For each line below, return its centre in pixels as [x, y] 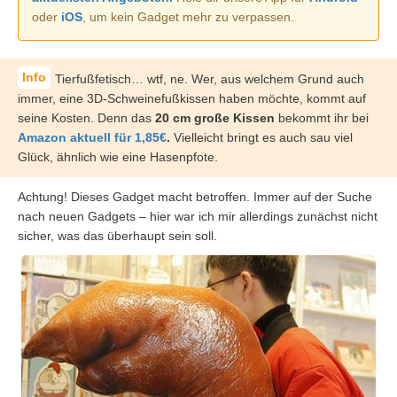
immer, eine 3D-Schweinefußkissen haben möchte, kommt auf [192, 98]
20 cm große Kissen [215, 118]
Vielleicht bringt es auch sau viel [261, 137]
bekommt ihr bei [322, 118]
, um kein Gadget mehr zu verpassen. [188, 17]
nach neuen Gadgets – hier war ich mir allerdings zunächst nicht [198, 216]
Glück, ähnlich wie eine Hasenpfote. [118, 157]
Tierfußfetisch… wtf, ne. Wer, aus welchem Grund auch [210, 79]
